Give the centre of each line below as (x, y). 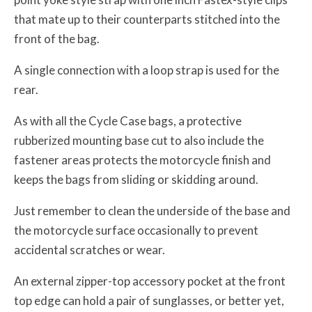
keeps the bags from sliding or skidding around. (136, 179)
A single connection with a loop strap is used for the (147, 70)
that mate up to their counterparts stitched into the (147, 19)
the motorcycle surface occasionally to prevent (136, 230)
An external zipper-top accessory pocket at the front (150, 281)
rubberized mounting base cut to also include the (139, 140)
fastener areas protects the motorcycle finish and (142, 159)
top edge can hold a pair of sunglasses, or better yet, (149, 300)
